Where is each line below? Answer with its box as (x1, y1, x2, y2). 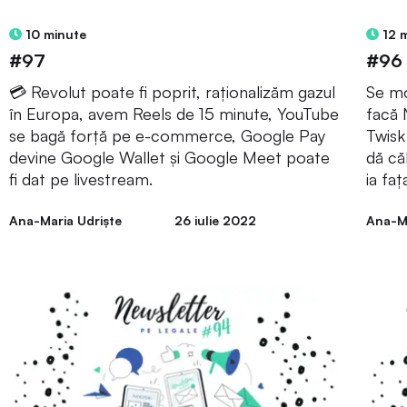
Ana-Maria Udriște (9, 213, 122, 229)
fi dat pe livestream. (9, 169, 153, 190)
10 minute (22, 26, 86, 43)
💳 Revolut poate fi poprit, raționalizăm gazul (9, 82, 335, 103)
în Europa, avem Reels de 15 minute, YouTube (9, 104, 339, 124)
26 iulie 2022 (174, 213, 256, 229)
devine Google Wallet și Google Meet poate (9, 147, 330, 168)
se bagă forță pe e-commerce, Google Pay (9, 125, 325, 146)
